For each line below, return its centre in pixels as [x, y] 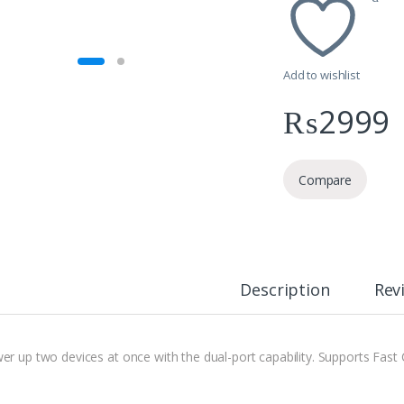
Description [285, 290]
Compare [326, 179]
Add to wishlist [321, 75]
